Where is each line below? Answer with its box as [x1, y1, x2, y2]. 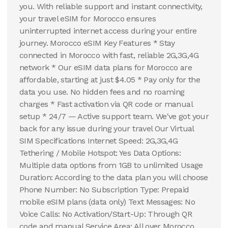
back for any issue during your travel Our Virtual [19, 124, 194, 133]
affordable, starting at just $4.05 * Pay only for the [19, 75, 201, 84]
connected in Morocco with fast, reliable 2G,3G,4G [19, 50, 199, 60]
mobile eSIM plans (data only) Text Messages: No [19, 197, 195, 207]
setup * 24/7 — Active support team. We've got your [19, 111, 209, 121]
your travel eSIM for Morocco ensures [19, 14, 156, 23]
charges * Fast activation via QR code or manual [19, 99, 192, 109]
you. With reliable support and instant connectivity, [19, 2, 203, 11]
